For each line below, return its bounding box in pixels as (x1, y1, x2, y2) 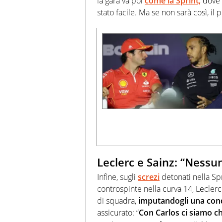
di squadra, (97, 195, 138, 207)
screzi (138, 171, 160, 183)
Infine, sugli (97, 171, 138, 183)
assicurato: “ (97, 207, 139, 219)
